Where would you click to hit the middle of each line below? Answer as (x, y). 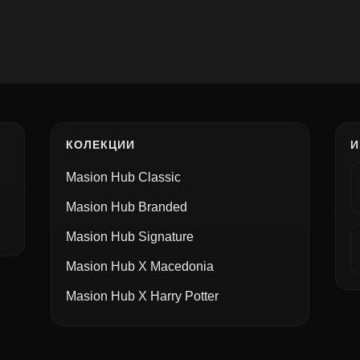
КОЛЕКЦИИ (100, 145)
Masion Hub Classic (123, 177)
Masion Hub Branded (126, 207)
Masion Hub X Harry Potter (142, 296)
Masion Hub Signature (129, 237)
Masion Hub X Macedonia (139, 266)
